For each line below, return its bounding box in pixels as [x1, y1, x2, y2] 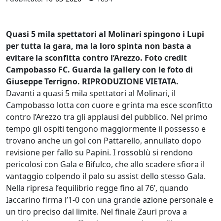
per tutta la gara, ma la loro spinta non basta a [6, 40, 191, 51]
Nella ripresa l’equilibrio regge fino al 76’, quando [6, 182, 188, 193]
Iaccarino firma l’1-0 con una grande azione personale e [6, 194, 213, 205]
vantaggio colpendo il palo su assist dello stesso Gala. [6, 170, 206, 182]
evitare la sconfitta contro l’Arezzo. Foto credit [6, 52, 187, 63]
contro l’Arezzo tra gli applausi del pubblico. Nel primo [6, 111, 208, 122]
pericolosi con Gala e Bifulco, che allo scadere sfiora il [6, 158, 205, 170]
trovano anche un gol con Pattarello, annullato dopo [6, 135, 201, 146]
